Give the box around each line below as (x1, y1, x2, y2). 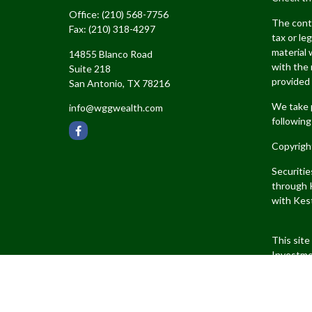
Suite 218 (68, 63, 111, 75)
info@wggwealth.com (68, 102, 163, 114)
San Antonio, (68, 77, 125, 89)
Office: (68, 8, 102, 20)
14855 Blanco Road (68, 48, 153, 60)
